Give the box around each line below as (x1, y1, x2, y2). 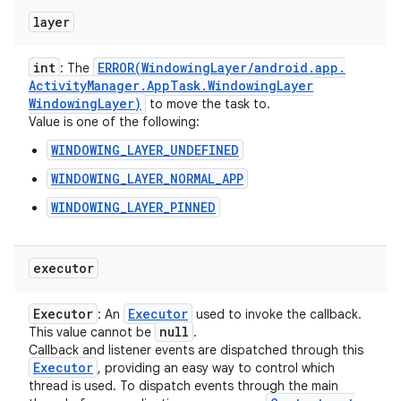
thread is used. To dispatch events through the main (29, 378, 338, 394)
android (254, 59, 308, 76)
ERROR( (98, 59, 141, 76)
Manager (87, 77, 140, 94)
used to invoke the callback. (192, 306, 362, 322)
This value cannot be (29, 324, 155, 340)
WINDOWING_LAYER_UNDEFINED (51, 141, 239, 158)
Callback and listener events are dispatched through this (29, 342, 363, 358)
